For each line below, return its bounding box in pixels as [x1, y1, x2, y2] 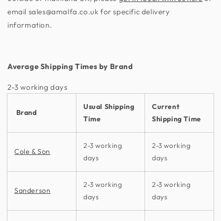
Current [152, 102, 180, 111]
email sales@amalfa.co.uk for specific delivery [7, 6, 170, 16]
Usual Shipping [83, 102, 135, 111]
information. [7, 20, 54, 30]
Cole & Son [14, 147, 50, 156]
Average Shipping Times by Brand [7, 61, 133, 71]
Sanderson [14, 185, 51, 195]
